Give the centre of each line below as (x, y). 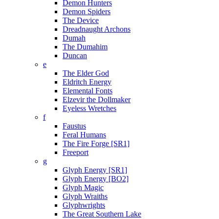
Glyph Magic (83, 187)
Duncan (75, 55)
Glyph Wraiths (85, 196)
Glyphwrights (84, 205)
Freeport (76, 152)
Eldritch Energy (87, 82)
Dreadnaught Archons (97, 29)
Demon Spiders (87, 11)
